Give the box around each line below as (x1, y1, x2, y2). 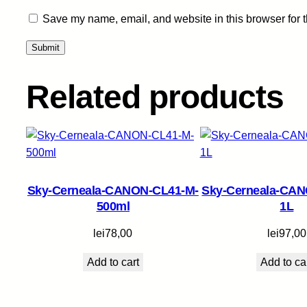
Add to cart (86, 256, 139, 269)
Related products (26, 79, 284, 116)
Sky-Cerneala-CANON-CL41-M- (27, 184, 199, 198)
